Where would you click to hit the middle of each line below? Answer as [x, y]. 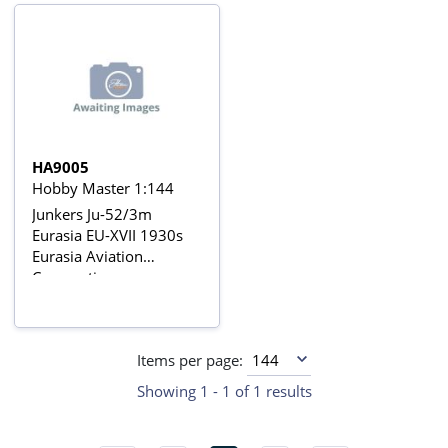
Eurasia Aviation [88, 256]
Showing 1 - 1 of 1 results [224, 391]
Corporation [74, 277]
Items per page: [192, 359]
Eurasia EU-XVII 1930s [108, 235]
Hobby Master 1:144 [103, 188]
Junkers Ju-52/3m [92, 214]
